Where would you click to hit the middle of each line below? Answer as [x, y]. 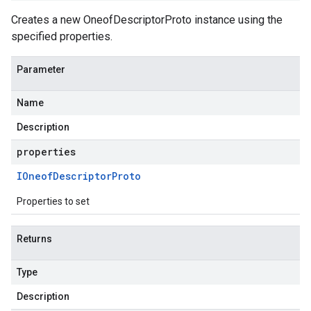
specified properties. [62, 36]
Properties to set [53, 201]
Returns [34, 239]
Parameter [41, 69]
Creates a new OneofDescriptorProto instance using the [147, 20]
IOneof [35, 176]
